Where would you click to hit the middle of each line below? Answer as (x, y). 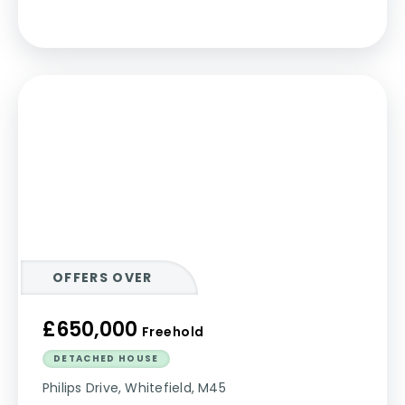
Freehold (173, 332)
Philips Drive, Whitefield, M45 (134, 388)
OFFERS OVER (103, 278)
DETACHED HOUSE (106, 358)
